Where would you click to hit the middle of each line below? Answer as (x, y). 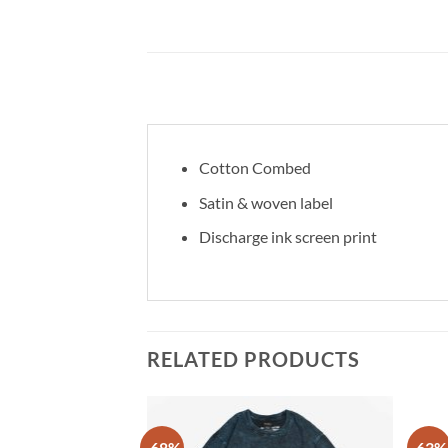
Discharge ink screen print (287, 237)
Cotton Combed (254, 168)
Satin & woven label (265, 202)
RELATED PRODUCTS (253, 359)
